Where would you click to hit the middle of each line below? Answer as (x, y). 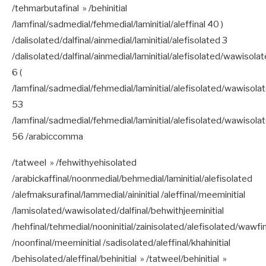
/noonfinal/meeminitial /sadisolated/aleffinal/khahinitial (121, 243)
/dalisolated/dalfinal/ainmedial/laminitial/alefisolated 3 (120, 40)
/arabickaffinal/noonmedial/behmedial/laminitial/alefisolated (132, 178)
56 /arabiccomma (47, 136)
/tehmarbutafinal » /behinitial (69, 8)
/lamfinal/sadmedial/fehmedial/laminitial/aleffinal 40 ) (118, 24)
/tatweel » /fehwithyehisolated (74, 162)
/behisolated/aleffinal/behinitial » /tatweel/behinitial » (119, 259)
